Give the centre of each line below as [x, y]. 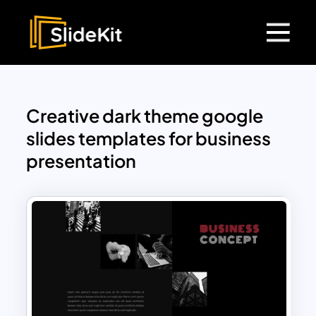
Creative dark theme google [145, 116]
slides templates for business [149, 139]
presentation [81, 161]
